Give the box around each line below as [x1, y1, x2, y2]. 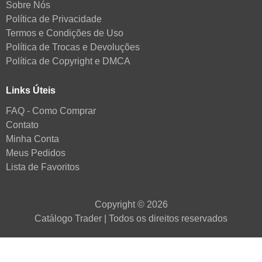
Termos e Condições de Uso [6, 27, 123, 38]
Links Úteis [6, 85, 56, 95]
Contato [6, 119, 39, 130]
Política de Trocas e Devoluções [6, 42, 140, 52]
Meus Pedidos [6, 147, 65, 158]
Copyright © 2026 [94, 199, 168, 209]
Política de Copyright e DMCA [6, 56, 130, 66]
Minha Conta [6, 133, 59, 144]
